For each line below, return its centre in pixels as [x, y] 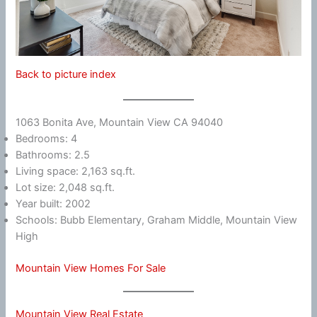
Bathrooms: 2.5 [53, 155]
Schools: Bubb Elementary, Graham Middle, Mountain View [157, 220]
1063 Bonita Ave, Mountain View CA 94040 [120, 123]
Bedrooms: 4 [47, 139]
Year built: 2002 [53, 204]
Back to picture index [66, 74]
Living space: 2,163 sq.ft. [76, 172]
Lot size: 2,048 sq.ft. [65, 188]
